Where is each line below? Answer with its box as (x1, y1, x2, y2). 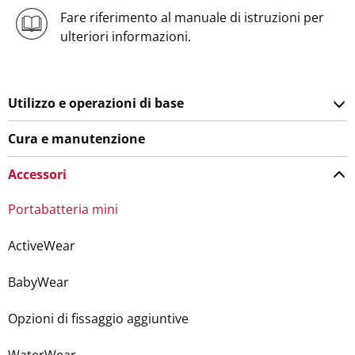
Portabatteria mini (8, 200, 118, 218)
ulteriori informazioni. (59, 27, 191, 45)
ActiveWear (8, 236, 75, 254)
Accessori (8, 165, 67, 183)
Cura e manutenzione (8, 129, 145, 147)
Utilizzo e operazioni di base (8, 94, 184, 112)
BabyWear (8, 273, 69, 291)
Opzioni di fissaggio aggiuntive (8, 309, 189, 327)
